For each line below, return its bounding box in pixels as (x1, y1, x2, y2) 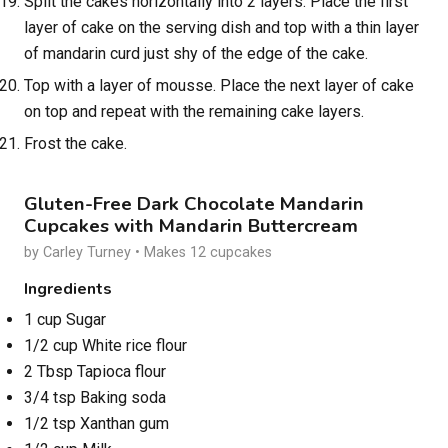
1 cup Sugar (24, 310, 106, 330)
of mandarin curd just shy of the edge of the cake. (24, 43, 368, 63)
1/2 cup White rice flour (24, 336, 187, 356)
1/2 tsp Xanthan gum (24, 414, 169, 434)
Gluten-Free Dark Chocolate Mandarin (24, 191, 364, 218)
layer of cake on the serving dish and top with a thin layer (24, 17, 419, 37)
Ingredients (24, 278, 112, 301)
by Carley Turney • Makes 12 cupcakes (24, 244, 272, 262)
